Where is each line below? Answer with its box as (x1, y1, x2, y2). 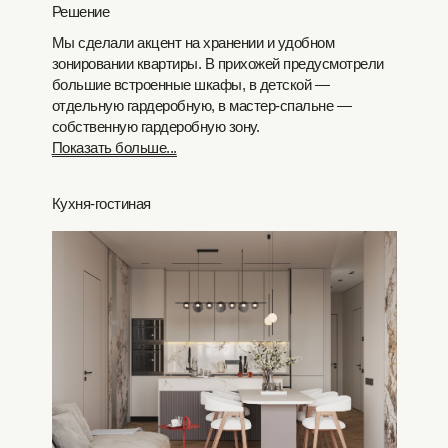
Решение (51, 3, 109, 20)
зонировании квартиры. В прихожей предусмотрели (51, 55, 384, 72)
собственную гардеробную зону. (51, 118, 259, 135)
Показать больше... (51, 139, 177, 156)
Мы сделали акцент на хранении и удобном (51, 34, 334, 51)
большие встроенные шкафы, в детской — (51, 76, 329, 93)
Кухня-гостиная (51, 195, 151, 212)
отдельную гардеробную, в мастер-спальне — (51, 97, 351, 114)
